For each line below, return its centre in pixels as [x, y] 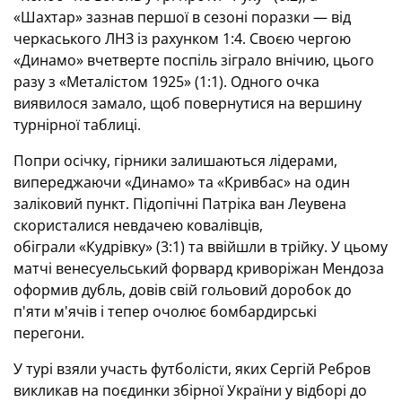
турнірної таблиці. [77, 125]
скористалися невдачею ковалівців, [138, 225]
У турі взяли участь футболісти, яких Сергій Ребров [192, 369]
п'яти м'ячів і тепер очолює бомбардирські [165, 311]
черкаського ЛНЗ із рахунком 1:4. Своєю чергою [182, 39]
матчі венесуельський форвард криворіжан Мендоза [199, 268]
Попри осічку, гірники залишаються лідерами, [175, 161]
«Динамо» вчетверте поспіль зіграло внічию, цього [194, 60]
